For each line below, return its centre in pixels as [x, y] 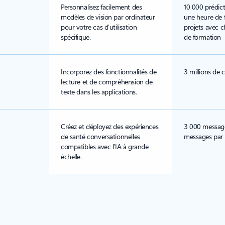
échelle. [71, 156]
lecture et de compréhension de [107, 82]
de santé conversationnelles [100, 136]
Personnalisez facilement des [101, 7]
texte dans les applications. [99, 92]
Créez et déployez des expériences [110, 126]
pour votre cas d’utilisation [99, 27]
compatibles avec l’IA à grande [105, 146]
